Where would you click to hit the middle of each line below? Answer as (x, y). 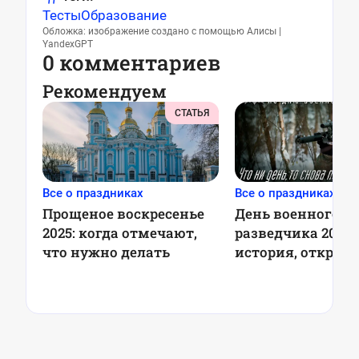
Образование (124, 15)
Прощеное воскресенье (123, 214)
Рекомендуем (105, 91)
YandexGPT (68, 44)
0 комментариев (131, 63)
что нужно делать (106, 252)
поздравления (286, 271)
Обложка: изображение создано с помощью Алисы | (162, 31)
